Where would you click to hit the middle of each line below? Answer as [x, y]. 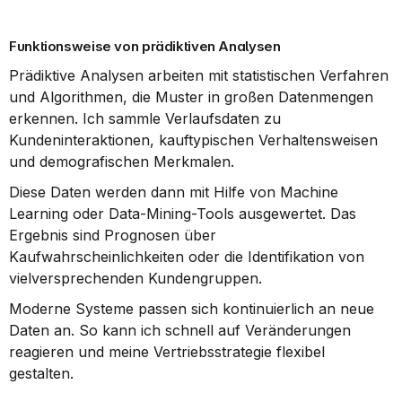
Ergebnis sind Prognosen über [113, 235]
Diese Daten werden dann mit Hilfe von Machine [174, 192]
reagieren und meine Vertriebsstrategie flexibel [167, 352]
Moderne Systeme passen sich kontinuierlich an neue [192, 309]
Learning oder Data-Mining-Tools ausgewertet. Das [183, 214]
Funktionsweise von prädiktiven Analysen [145, 46]
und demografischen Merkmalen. [122, 162]
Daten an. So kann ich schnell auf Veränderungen [180, 330]
